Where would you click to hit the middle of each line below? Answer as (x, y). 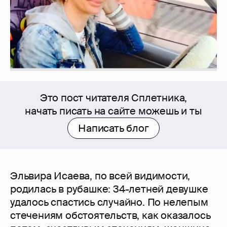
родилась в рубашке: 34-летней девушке (109, 189)
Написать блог (113, 128)
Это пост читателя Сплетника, (113, 98)
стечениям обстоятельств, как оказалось (110, 216)
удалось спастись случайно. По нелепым (109, 202)
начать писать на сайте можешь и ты (113, 111)
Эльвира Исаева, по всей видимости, (100, 176)
